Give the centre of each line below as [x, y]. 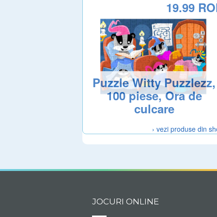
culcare [154, 108]
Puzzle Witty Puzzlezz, [154, 82]
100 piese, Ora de [154, 95]
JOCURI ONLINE [125, 201]
